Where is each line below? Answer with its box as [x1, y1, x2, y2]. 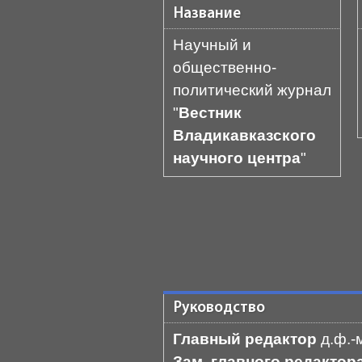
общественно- [173, 59, 276, 76]
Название [174, 6, 241, 22]
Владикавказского [173, 127, 316, 144]
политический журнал [173, 82, 331, 99]
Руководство [174, 301, 265, 316]
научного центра [173, 149, 301, 166]
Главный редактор [173, 330, 321, 347]
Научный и [173, 36, 251, 53]
